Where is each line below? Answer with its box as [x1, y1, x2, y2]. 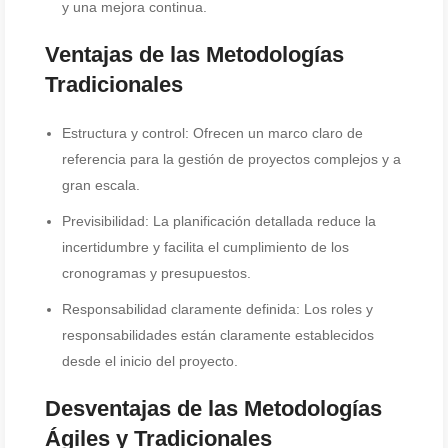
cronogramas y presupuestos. [62, 265, 251, 281]
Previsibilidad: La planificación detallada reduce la [62, 213, 376, 229]
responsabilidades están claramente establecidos [62, 327, 374, 343]
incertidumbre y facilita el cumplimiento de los [62, 239, 349, 255]
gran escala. [62, 177, 140, 193]
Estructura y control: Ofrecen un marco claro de [62, 125, 363, 141]
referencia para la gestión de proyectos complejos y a [62, 151, 401, 167]
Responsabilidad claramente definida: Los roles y [62, 301, 373, 317]
